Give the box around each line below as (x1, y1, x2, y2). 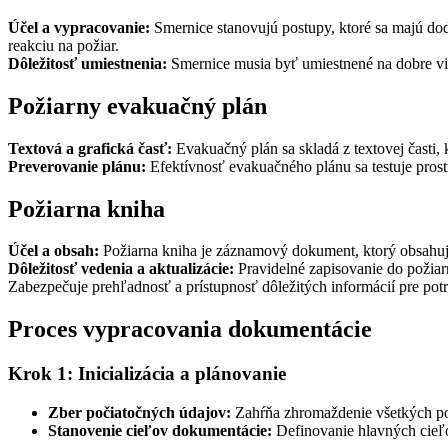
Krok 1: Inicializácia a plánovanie (8, 363, 286, 385)
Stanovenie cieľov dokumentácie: (48, 422, 272, 439)
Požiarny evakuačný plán (8, 92, 267, 119)
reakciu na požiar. (8, 36, 119, 54)
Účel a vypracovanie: (8, 18, 150, 36)
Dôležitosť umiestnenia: (8, 54, 167, 72)
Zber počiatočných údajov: (48, 404, 231, 421)
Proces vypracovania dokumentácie (8, 316, 372, 343)
